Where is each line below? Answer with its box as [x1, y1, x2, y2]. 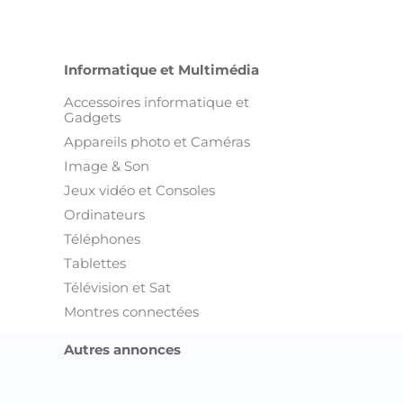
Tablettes [64, 254, 126, 272]
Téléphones [64, 229, 140, 247]
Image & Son [64, 157, 149, 175]
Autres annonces [64, 340, 181, 358]
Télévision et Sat [64, 278, 171, 296]
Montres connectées [64, 302, 199, 320]
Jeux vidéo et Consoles [64, 181, 215, 199]
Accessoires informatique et [64, 93, 249, 111]
